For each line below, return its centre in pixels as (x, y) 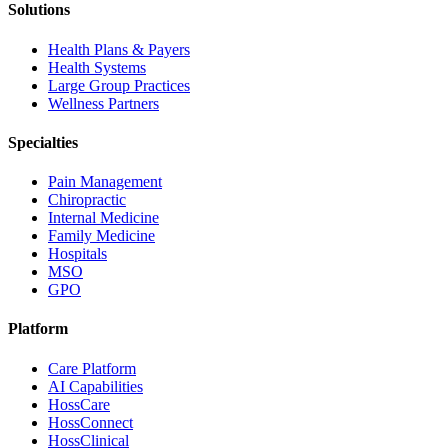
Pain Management (105, 182)
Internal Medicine (103, 218)
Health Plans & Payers (119, 49)
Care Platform (92, 368)
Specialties (43, 142)
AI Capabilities (95, 386)
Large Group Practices (119, 85)
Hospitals (77, 254)
